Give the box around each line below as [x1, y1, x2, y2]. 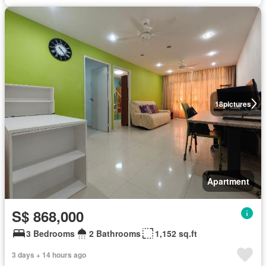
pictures [223, 98, 251, 109]
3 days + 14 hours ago [12, 249, 86, 260]
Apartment [207, 175, 249, 187]
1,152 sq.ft [155, 227, 197, 239]
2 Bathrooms [89, 227, 141, 239]
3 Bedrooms [26, 227, 75, 239]
